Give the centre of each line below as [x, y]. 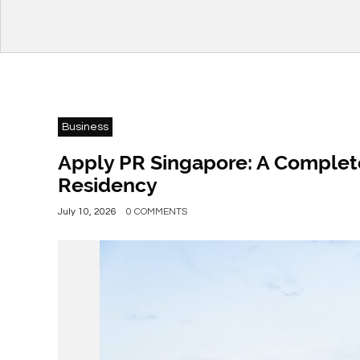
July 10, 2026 [87, 212]
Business [85, 127]
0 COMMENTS [157, 212]
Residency [108, 185]
